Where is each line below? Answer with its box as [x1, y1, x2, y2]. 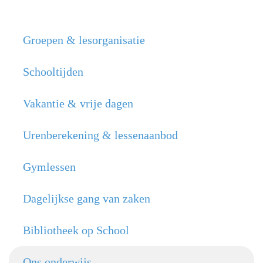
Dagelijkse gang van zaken [23, 192, 150, 205]
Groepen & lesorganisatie [23, 33, 145, 46]
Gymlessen [23, 160, 76, 173]
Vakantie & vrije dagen [23, 97, 133, 110]
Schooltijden [23, 65, 83, 78]
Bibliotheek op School [23, 224, 129, 237]
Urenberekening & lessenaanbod [23, 129, 178, 141]
